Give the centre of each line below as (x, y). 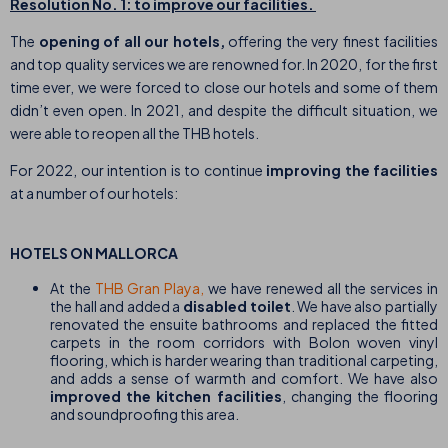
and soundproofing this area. (147, 414)
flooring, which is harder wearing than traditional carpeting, (244, 360)
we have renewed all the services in (321, 288)
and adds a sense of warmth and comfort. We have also (244, 378)
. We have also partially (364, 306)
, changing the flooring (359, 396)
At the (72, 288)
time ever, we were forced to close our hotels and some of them (224, 87)
